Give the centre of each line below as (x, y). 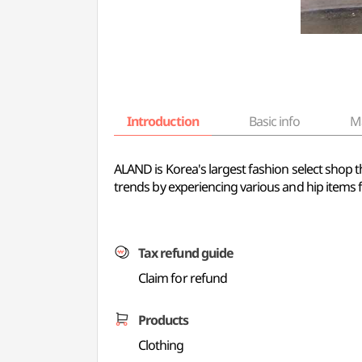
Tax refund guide (186, 253)
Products (164, 320)
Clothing (161, 345)
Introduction (163, 121)
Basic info (274, 121)
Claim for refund (183, 278)
